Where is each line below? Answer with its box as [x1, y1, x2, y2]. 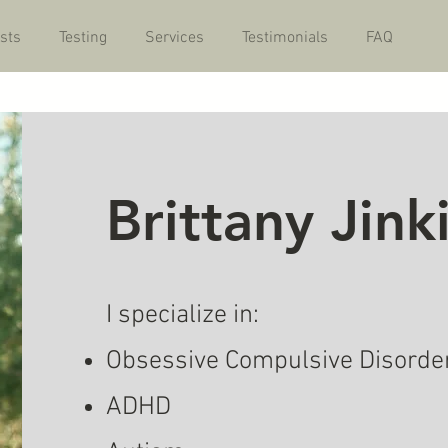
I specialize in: [105, 300, 265, 331]
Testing [59, 28, 107, 48]
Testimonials [242, 28, 328, 48]
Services [145, 28, 204, 48]
